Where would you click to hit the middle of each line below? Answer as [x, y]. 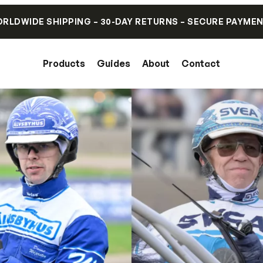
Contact [201, 63]
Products [64, 63]
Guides [114, 63]
